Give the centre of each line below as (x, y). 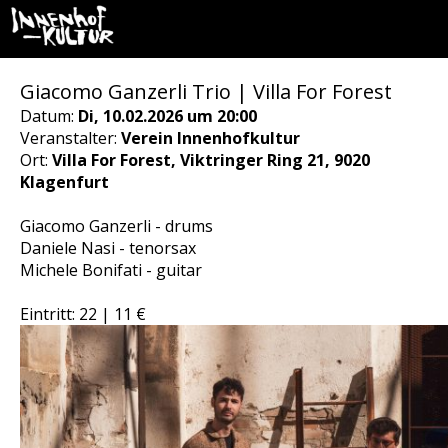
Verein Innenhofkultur (210, 138)
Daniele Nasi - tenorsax (108, 248)
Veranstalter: (70, 138)
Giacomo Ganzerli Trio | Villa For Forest (206, 91)
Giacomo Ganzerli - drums (116, 226)
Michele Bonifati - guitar (111, 270)
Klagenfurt (64, 182)
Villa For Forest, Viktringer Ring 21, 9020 (211, 160)
